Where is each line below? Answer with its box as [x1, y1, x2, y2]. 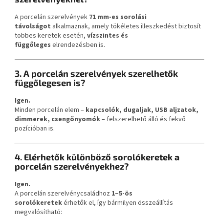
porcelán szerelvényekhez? [15, 160, 129, 172]
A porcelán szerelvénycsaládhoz [15, 188, 110, 198]
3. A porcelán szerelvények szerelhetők [15, 67, 178, 79]
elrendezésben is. [52, 40, 105, 50]
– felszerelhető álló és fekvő [102, 114, 186, 124]
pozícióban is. [15, 123, 55, 133]
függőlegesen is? [15, 77, 85, 88]
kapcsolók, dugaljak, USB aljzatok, [86, 105, 198, 115]
